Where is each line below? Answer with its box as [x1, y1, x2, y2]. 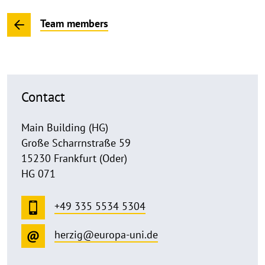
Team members [40, 17, 108, 31]
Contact [21, 88, 65, 105]
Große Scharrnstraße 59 [21, 136, 131, 150]
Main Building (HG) [21, 121, 108, 134]
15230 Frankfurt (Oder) [21, 151, 127, 165]
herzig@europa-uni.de [54, 228, 158, 242]
